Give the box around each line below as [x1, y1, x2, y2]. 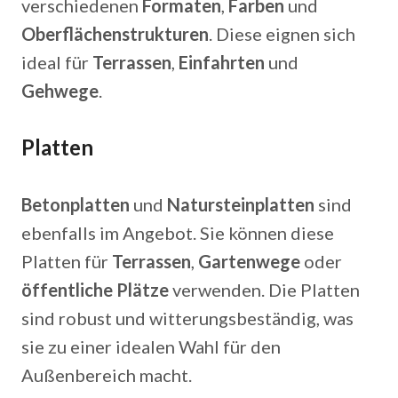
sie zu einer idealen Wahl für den [21, 336, 281, 357]
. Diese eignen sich [209, 23, 355, 44]
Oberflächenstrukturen [21, 23, 209, 44]
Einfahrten [179, 52, 265, 73]
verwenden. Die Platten [169, 279, 360, 300]
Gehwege [21, 80, 99, 101]
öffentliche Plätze [21, 279, 169, 300]
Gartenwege [198, 251, 300, 272]
